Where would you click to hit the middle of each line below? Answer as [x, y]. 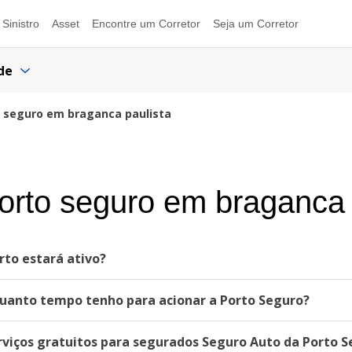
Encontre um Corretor [146, 24]
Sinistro [21, 24]
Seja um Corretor [256, 24]
